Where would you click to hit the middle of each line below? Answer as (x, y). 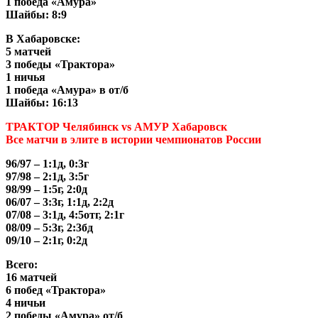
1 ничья (26, 77)
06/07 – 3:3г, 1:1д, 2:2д (60, 202)
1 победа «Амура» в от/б (67, 89)
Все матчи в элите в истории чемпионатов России (133, 139)
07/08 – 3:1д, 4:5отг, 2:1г (65, 214)
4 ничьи (26, 302)
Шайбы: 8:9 (36, 14)
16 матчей (31, 277)
